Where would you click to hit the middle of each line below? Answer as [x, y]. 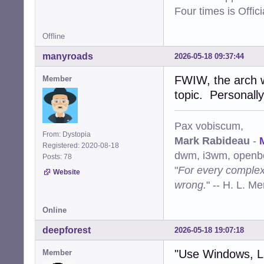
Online [55, 210]
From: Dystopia [67, 135]
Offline [54, 37]
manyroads [68, 57]
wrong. [190, 185]
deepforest [67, 230]
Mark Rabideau [212, 141]
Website [67, 172]
